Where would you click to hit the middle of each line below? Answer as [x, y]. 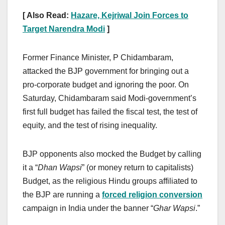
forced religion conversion [152, 194]
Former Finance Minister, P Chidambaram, [98, 57]
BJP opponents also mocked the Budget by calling [112, 154]
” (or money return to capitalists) [138, 167]
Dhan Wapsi [60, 167]
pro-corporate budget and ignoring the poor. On [106, 84]
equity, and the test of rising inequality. [90, 125]
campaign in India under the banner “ [88, 208]
